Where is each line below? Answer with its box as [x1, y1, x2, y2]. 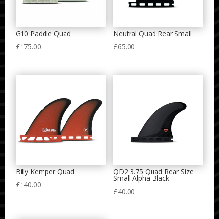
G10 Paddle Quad [16, 29, 71, 39]
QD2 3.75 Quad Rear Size [113, 167, 194, 176]
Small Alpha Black [113, 174, 169, 183]
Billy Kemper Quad [16, 167, 75, 176]
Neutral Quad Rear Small [113, 29, 192, 39]
